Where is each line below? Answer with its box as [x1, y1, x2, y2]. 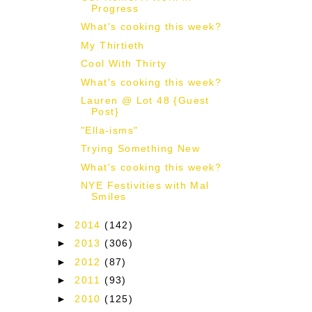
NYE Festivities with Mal [80, 180, 210, 192]
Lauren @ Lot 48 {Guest [80, 95, 210, 107]
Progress [91, 2, 139, 14]
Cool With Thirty [80, 58, 167, 70]
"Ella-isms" [80, 124, 139, 136]
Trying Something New [80, 143, 200, 155]
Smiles [91, 191, 127, 203]
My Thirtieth [80, 39, 145, 51]
